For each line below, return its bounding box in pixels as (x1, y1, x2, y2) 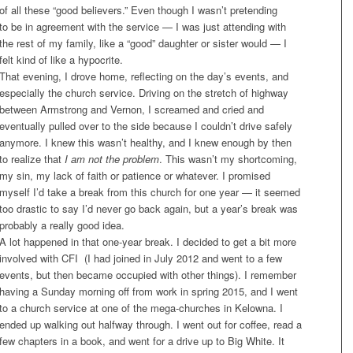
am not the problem (68, 151, 159, 166)
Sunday (41, 284, 76, 299)
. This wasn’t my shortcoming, (159, 151, 297, 166)
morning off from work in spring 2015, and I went (76, 284, 298, 299)
